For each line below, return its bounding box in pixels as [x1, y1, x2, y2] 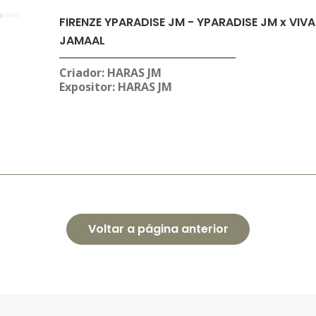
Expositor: [59, 79, 115, 95]
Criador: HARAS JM [59, 65, 162, 80]
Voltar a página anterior [87, 221, 229, 237]
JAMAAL [59, 32, 105, 49]
